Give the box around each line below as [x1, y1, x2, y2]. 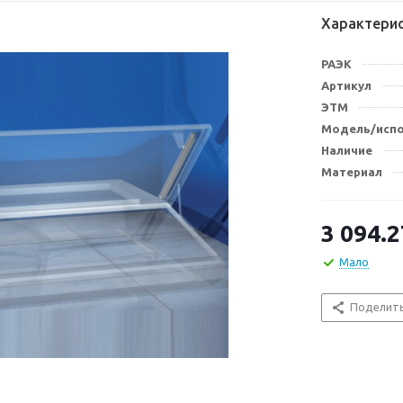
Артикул [321, 79, 372, 92]
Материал [321, 166, 382, 178]
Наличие [321, 144, 372, 157]
